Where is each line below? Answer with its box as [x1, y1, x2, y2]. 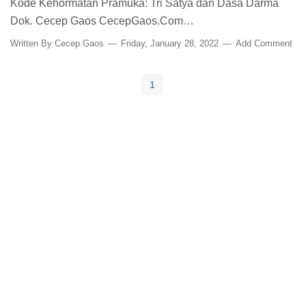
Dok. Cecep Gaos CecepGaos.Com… [10, 15, 194, 27]
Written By [10, 38, 55, 49]
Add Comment [236, 38, 292, 49]
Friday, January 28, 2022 [118, 38, 221, 49]
